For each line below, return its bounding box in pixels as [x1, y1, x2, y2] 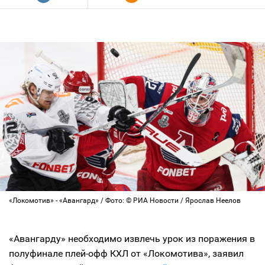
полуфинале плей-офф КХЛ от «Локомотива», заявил [9, 248, 244, 259]
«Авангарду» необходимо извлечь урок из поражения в [9, 233, 255, 244]
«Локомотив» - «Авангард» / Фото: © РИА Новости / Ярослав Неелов [9, 196, 241, 205]
